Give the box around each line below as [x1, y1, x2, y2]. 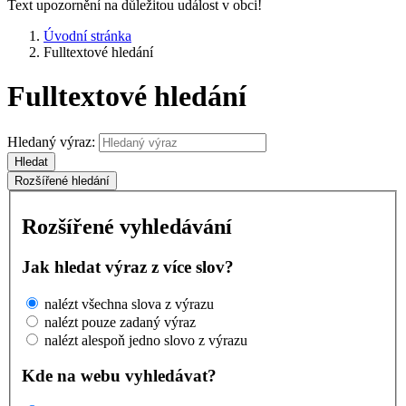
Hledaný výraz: [7, 133, 95, 150]
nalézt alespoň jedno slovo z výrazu [44, 333, 247, 348]
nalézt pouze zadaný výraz [44, 314, 196, 330]
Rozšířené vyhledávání [22, 215, 232, 239]
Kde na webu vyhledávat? [22, 365, 217, 385]
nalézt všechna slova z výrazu [44, 296, 214, 312]
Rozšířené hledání [14, 173, 110, 188]
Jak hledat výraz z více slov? [22, 257, 234, 277]
